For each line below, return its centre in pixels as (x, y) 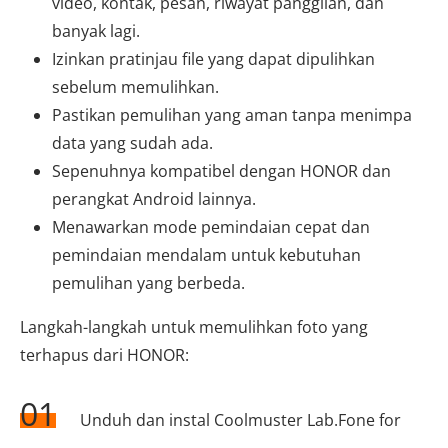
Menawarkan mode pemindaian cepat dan (211, 226)
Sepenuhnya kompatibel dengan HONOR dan (221, 170)
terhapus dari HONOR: (104, 354)
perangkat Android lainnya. (154, 198)
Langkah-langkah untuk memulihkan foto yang (194, 326)
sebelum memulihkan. (135, 86)
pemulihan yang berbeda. (148, 282)
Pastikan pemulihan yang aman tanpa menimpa (232, 114)
